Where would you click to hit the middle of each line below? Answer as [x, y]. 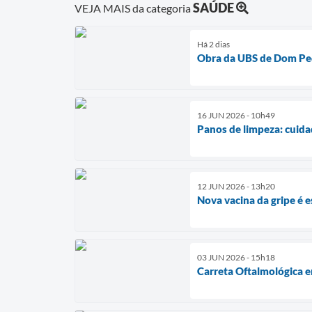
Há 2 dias [213, 44]
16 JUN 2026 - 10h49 [236, 115]
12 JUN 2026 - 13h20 [236, 186]
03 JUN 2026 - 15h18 [236, 257]
